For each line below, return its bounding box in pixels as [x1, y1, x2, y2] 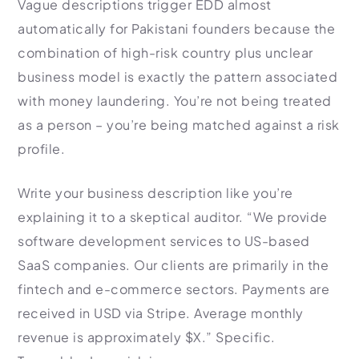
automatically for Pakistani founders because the [18, 20, 335, 37]
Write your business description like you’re [18, 184, 293, 201]
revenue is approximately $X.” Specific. [18, 329, 276, 345]
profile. [18, 140, 65, 157]
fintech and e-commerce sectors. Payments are [18, 280, 329, 297]
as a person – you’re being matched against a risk [18, 116, 340, 133]
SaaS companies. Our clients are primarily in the [18, 256, 329, 273]
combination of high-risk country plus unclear [18, 44, 313, 61]
